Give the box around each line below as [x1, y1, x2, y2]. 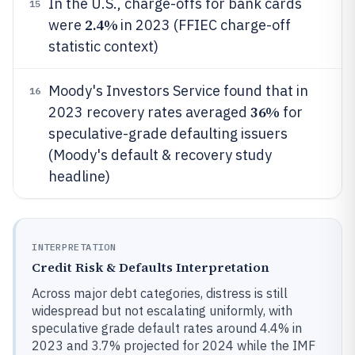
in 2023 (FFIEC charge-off [117, 16, 292, 34]
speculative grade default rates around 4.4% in [32, 320, 302, 336]
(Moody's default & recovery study [48, 146, 272, 164]
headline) [48, 167, 110, 185]
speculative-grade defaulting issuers [48, 124, 288, 143]
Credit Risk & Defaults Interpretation [32, 258, 269, 276]
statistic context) [48, 37, 158, 55]
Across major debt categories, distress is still [32, 285, 288, 301]
